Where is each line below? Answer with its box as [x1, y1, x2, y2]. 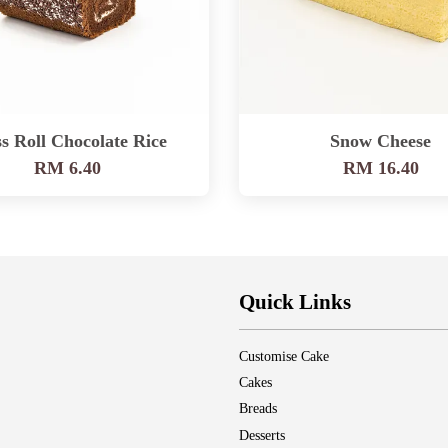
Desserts [239, 427, 285, 443]
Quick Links [239, 289, 351, 314]
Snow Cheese [330, 130, 432, 151]
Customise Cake [239, 348, 329, 364]
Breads [239, 401, 277, 417]
